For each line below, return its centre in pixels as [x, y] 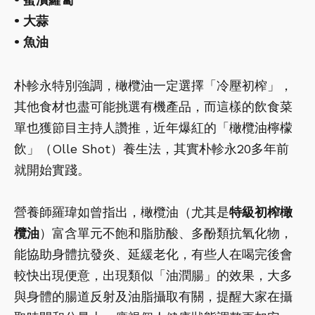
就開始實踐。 [52, 170]
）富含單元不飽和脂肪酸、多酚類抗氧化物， [166, 233]
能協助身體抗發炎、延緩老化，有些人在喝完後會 [153, 255]
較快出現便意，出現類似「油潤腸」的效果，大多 [153, 276]
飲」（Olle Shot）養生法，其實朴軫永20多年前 [152, 149]
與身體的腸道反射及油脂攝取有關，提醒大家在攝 [153, 297]
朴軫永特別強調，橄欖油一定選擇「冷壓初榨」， [153, 86]
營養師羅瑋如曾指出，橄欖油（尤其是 [122, 212]
